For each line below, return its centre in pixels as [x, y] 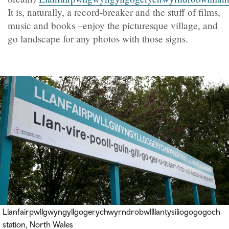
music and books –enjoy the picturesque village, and [113, 26]
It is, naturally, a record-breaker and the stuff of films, [114, 12]
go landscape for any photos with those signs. [98, 39]
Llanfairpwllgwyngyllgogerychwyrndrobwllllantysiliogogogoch [111, 212]
